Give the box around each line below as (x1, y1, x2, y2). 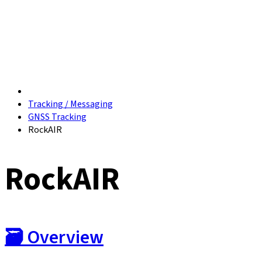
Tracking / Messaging (28, 98, 113, 111)
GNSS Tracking (28, 111, 87, 123)
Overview (27, 224, 104, 251)
